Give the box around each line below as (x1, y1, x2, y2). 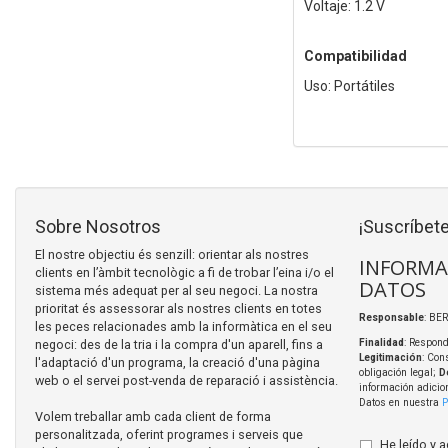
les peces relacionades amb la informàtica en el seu (35, 319, 332, 335)
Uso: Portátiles (303, 78, 395, 95)
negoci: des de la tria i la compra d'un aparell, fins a (35, 337, 323, 353)
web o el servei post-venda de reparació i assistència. (35, 373, 338, 389)
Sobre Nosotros (35, 216, 161, 238)
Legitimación (358, 352, 422, 364)
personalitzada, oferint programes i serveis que (35, 427, 303, 443)
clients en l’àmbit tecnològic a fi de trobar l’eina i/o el (35, 265, 334, 281)
